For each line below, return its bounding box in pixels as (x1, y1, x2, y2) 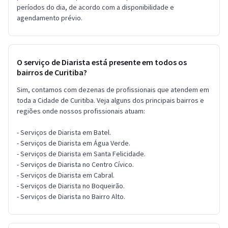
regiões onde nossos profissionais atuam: (17, 106, 145, 116)
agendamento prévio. (17, 13, 82, 22)
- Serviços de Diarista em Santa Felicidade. (17, 149, 146, 158)
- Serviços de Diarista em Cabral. (17, 170, 115, 180)
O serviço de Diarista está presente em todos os (17, 56, 187, 67)
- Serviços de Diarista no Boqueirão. (17, 181, 125, 190)
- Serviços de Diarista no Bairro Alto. (17, 191, 125, 201)
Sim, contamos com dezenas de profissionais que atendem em (17, 84, 209, 94)
